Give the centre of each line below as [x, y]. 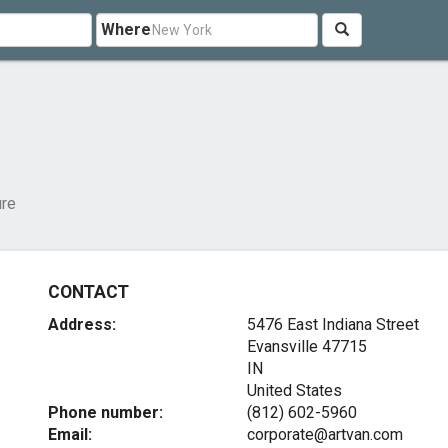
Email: [70, 434]
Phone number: [106, 412]
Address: [82, 324]
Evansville [282, 346]
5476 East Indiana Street [332, 324]
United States [294, 390]
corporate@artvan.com [324, 434]
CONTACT [88, 292]
